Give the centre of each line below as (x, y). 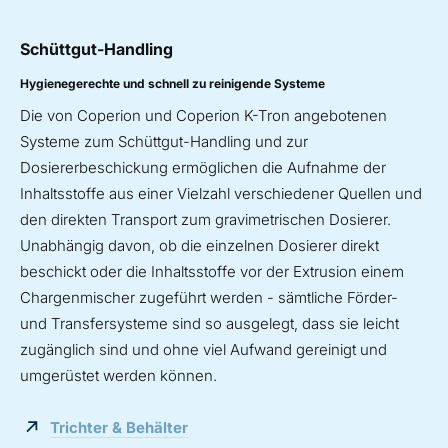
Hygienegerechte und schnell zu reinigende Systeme (172, 84)
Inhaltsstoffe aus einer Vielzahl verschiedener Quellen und (221, 194)
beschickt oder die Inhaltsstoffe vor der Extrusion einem (212, 272)
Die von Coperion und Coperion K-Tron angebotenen (203, 116)
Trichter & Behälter (119, 428)
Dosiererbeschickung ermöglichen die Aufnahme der (203, 168)
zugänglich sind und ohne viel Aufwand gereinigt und (203, 350)
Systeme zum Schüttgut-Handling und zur (164, 142)
